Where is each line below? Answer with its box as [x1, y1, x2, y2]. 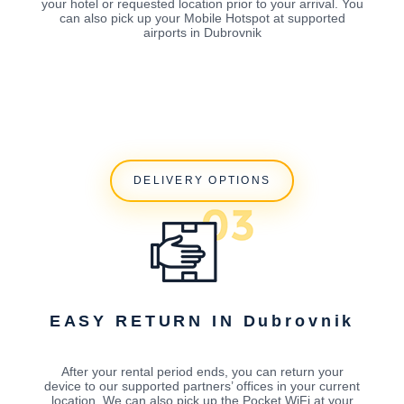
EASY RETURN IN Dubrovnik [49, 311, 355, 330]
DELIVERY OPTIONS [133, 174, 271, 188]
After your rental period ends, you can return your [60, 363, 344, 379]
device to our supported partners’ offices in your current [44, 378, 360, 393]
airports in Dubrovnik [142, 25, 262, 41]
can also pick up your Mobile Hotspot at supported [59, 11, 345, 26]
